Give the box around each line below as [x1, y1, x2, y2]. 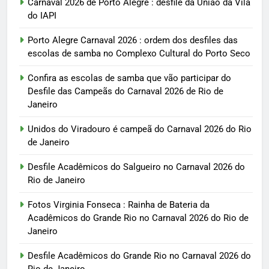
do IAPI [28, 10, 56, 21]
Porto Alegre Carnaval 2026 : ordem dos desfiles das [28, 34, 238, 46]
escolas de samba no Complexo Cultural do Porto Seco [28, 47, 250, 59]
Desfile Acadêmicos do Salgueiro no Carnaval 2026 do [28, 161, 245, 172]
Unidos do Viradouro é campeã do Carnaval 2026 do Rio [28, 123, 252, 134]
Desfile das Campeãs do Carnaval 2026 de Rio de [28, 85, 223, 97]
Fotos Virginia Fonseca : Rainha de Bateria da [28, 199, 210, 210]
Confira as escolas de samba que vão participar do [28, 72, 231, 83]
